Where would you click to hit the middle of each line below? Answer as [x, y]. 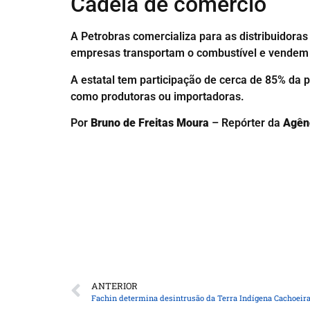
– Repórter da [246, 123]
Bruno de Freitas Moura [150, 123]
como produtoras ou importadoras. [159, 96]
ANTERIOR [115, 285]
